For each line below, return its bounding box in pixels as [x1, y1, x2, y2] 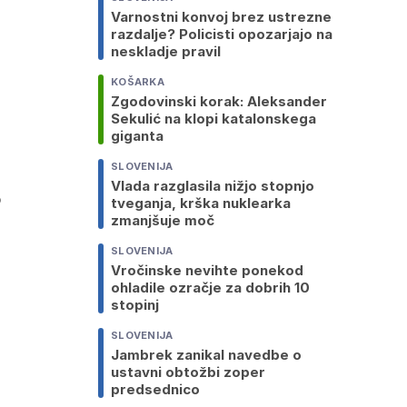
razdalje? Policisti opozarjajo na [111, 25, 333, 44]
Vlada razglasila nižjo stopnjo [111, 177, 314, 195]
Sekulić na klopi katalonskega [111, 110, 316, 128]
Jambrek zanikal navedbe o [111, 346, 302, 364]
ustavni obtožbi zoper [111, 363, 265, 382]
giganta [111, 127, 164, 145]
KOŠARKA [111, 75, 164, 89]
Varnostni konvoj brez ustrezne [111, 8, 332, 26]
